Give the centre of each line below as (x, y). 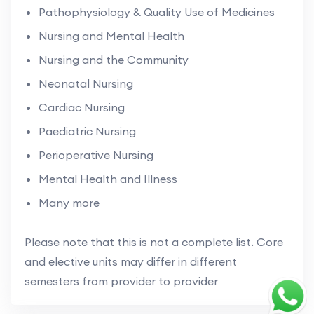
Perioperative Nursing (96, 155)
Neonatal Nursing (86, 83)
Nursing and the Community (114, 59)
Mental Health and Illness (108, 178)
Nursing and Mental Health (111, 35)
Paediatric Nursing (87, 131)
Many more (69, 202)
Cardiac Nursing (82, 107)
